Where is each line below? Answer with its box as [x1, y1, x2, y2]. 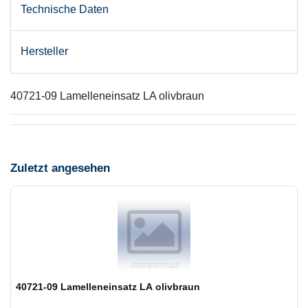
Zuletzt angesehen [10, 161, 110, 175]
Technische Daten [21, 3, 109, 16]
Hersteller [21, 45, 68, 58]
